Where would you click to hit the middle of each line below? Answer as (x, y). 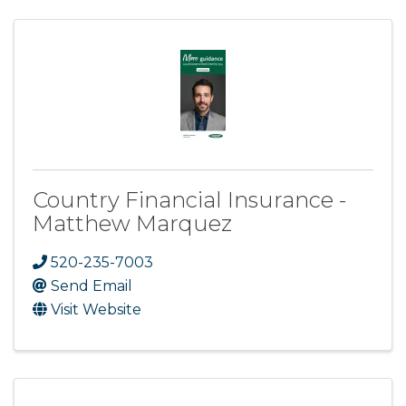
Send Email (92, 285)
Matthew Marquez (132, 223)
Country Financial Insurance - (189, 199)
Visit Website (96, 309)
